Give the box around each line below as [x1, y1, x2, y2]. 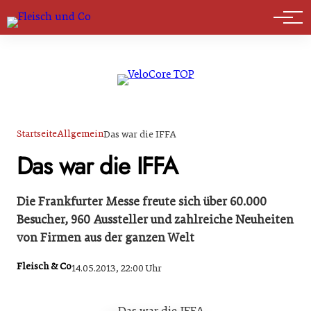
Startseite [17, 128, 57, 140]
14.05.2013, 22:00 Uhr [72, 262, 162, 275]
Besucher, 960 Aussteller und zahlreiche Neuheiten [17, 212, 294, 227]
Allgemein [57, 128, 103, 140]
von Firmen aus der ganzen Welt [17, 230, 194, 245]
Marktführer [22, 10, 91, 31]
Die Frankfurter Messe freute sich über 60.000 [17, 194, 267, 209]
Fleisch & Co [17, 260, 72, 273]
